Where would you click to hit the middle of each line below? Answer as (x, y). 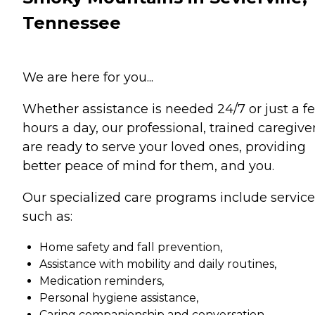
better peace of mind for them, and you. (148, 166)
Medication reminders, (102, 281)
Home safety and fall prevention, (131, 247)
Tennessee (72, 23)
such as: (47, 217)
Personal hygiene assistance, (119, 298)
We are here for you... (88, 77)
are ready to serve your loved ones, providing (164, 147)
